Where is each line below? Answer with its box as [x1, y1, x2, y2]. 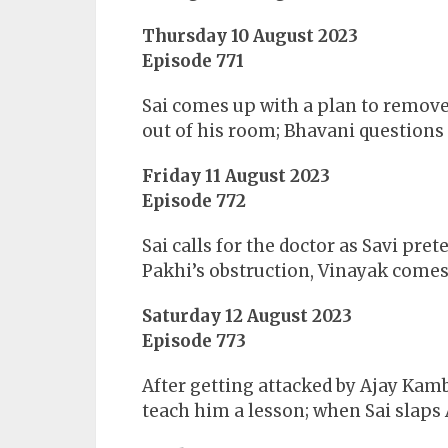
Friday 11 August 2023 [142, 165, 330, 188]
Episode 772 [142, 190, 246, 213]
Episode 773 [142, 330, 246, 353]
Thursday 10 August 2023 [142, 25, 358, 48]
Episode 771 [142, 50, 244, 73]
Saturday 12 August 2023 [142, 305, 352, 328]
